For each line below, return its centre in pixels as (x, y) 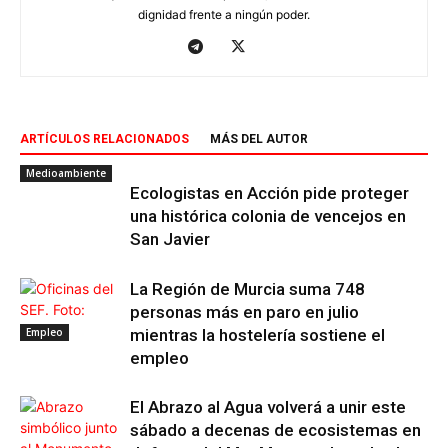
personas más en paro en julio (244, 311)
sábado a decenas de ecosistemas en (275, 429)
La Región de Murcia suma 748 (247, 288)
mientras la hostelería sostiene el (257, 334)
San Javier (170, 238)
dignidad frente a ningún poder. (224, 14)
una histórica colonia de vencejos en (268, 215)
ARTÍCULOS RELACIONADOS (104, 138)
